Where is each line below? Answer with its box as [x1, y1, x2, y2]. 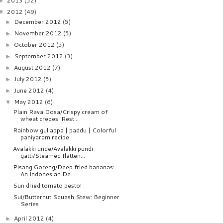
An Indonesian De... [20, 169, 75, 178]
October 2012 [14, 40, 57, 49]
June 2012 [14, 86, 46, 95]
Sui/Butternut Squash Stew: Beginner [12, 192, 119, 201]
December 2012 [14, 17, 63, 26]
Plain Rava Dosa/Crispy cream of [12, 107, 108, 116]
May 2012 [14, 97, 45, 106]
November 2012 [14, 28, 64, 37]
